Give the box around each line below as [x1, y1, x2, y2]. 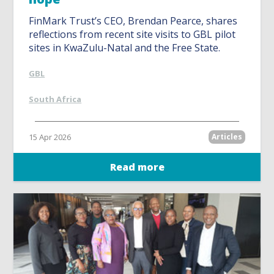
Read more [109, 160, 165, 174]
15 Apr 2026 [29, 131, 72, 143]
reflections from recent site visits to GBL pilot [29, 28, 236, 42]
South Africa [29, 94, 82, 105]
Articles [211, 131, 242, 143]
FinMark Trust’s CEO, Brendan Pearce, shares [29, 14, 238, 28]
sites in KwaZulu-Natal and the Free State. [29, 41, 221, 55]
